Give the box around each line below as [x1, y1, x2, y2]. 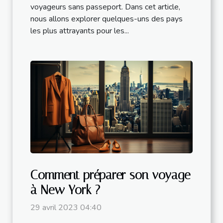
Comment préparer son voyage [30, 167, 190, 182]
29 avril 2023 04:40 [30, 202, 102, 213]
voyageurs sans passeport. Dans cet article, [30, 1, 180, 12]
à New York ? [30, 182, 100, 197]
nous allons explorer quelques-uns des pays [30, 13, 183, 24]
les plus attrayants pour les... [30, 25, 129, 36]
